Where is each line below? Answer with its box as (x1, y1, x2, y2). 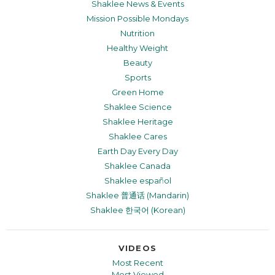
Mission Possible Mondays (87, 13, 188, 23)
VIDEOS (118, 242, 157, 253)
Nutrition (120, 28, 155, 38)
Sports (124, 72, 151, 82)
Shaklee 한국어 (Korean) (90, 204, 185, 215)
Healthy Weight (107, 42, 168, 53)
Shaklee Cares (108, 131, 167, 141)
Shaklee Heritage (102, 116, 173, 126)
